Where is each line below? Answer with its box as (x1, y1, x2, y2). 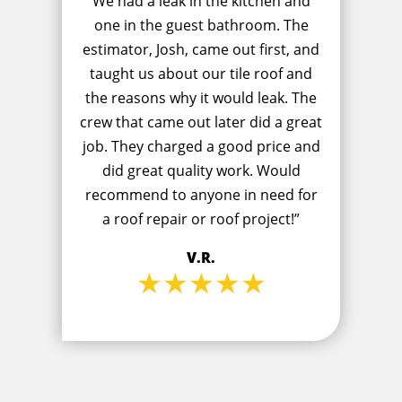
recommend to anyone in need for (84, 185, 318, 205)
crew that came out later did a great (80, 112, 322, 133)
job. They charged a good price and (82, 136, 320, 157)
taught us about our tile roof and (90, 64, 312, 84)
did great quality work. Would (101, 161, 301, 181)
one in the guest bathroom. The (93, 15, 309, 36)
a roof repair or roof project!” (102, 209, 300, 230)
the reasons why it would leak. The (85, 88, 317, 109)
